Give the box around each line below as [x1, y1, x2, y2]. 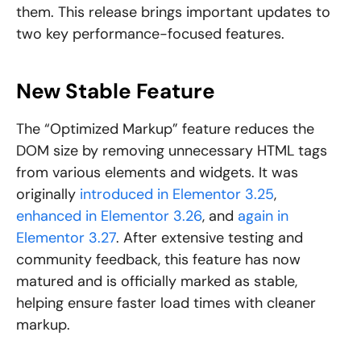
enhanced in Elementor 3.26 [16, 206, 202, 226]
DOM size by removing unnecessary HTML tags [16, 141, 327, 161]
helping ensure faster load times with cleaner [16, 293, 316, 313]
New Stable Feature [16, 77, 215, 106]
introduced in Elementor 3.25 [80, 185, 274, 205]
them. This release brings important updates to [16, 2, 330, 23]
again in [238, 206, 288, 226]
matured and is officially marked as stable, [16, 272, 297, 292]
